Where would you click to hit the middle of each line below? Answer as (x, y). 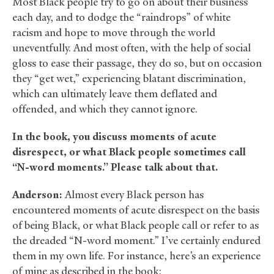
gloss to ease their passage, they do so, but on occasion (137, 63)
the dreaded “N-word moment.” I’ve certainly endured (136, 241)
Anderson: (37, 195)
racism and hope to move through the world (114, 33)
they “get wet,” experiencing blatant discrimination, (129, 79)
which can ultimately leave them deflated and (115, 94)
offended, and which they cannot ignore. (105, 109)
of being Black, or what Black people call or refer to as (135, 225)
